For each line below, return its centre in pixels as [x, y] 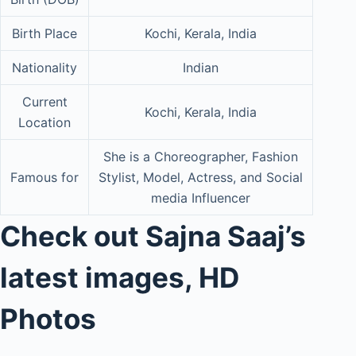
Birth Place [44, 33]
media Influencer [201, 197]
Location [44, 122]
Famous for [44, 177]
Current [44, 101]
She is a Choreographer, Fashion [201, 156]
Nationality [44, 67]
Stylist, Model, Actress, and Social [201, 177]
